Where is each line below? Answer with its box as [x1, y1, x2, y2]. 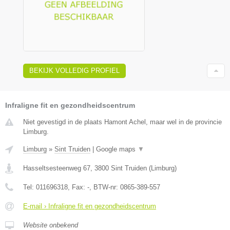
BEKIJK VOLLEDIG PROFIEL [29, 66, 120, 74]
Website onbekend [23, 221, 78, 229]
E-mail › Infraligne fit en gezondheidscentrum [23, 202, 156, 210]
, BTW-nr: [89, 183, 120, 191]
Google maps [96, 145, 138, 153]
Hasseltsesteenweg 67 [23, 164, 90, 172]
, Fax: [68, 183, 87, 191]
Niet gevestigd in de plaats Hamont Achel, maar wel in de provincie [23, 118, 222, 126]
